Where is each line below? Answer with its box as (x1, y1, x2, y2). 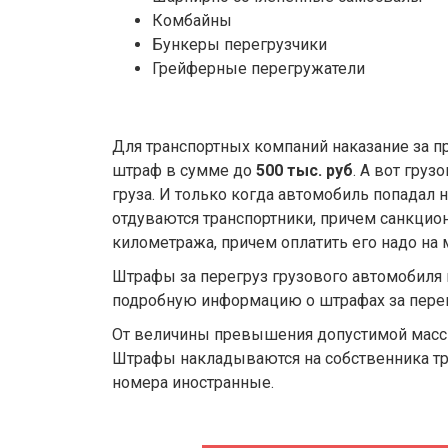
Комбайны (152, 11, 232, 30)
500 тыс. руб (256, 161, 353, 180)
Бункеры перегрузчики (152, 35, 327, 54)
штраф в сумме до (112, 161, 256, 180)
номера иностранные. (112, 373, 274, 392)
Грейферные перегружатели (152, 59, 365, 78)
